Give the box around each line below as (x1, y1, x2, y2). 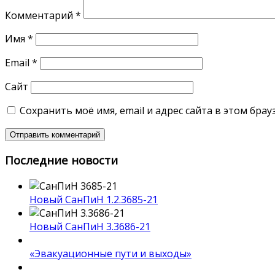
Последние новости (5, 152, 118, 168)
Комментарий (5, 8, 76, 22)
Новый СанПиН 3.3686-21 (29, 219, 150, 233)
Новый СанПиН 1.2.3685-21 (29, 192, 158, 206)
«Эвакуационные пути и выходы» (29, 246, 192, 260)
